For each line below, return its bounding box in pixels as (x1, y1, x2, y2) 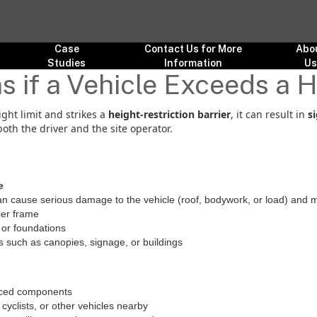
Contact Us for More (144, 43, 243, 54)
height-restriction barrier (108, 108, 231, 121)
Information (164, 57, 223, 69)
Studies (47, 57, 86, 69)
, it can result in (231, 108, 308, 121)
